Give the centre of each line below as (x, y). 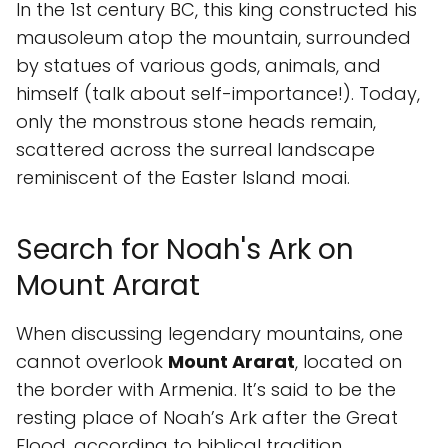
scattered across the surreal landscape (195, 149)
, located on (348, 361)
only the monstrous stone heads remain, (196, 121)
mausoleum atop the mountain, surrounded (213, 37)
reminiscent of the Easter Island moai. (183, 177)
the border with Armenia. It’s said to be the (206, 389)
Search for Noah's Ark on (185, 249)
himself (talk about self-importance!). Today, (218, 93)
